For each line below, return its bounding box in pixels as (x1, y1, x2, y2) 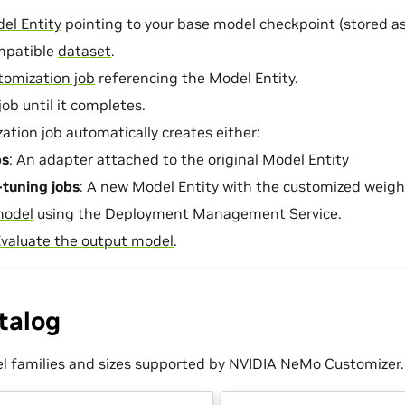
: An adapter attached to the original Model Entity (9, 149, 349, 168)
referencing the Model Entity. (95, 68, 298, 87)
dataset (58, 41, 111, 60)
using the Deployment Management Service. (33, 203, 342, 222)
